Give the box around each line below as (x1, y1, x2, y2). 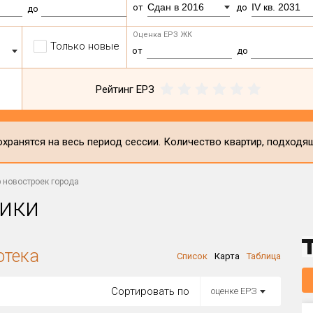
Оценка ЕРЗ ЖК (133, 30, 193, 39)
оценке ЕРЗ (211, 286, 256, 296)
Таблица (247, 251, 281, 261)
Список (177, 251, 208, 261)
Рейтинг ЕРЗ (96, 82, 155, 96)
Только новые (50, 40, 120, 52)
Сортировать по (111, 285, 189, 298)
